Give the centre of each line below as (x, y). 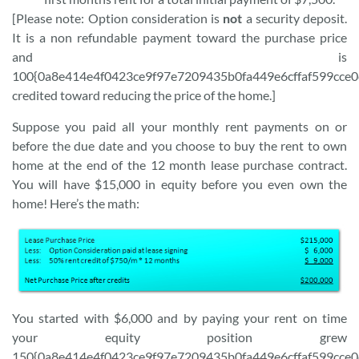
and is (179, 57)
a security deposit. (294, 18)
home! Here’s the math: (76, 203)
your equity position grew (179, 337)
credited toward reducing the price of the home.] (144, 95)
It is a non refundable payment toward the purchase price (179, 38)
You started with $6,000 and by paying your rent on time (179, 317)
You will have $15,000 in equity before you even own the (179, 184)
